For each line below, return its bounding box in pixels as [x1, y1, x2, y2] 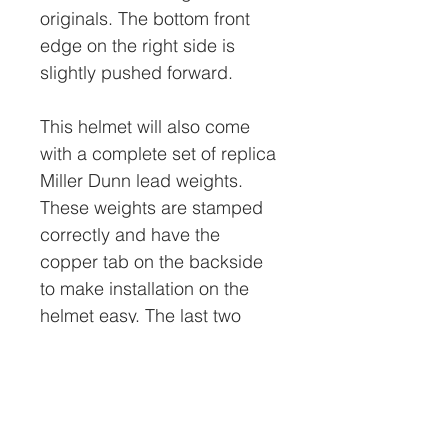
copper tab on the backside [40, 250, 263, 273]
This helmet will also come [40, 115, 250, 138]
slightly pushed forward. [40, 61, 233, 84]
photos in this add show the [40, 331, 261, 354]
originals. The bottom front [40, 7, 250, 30]
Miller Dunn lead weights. [40, 169, 243, 192]
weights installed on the [40, 358, 229, 381]
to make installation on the [40, 277, 249, 300]
